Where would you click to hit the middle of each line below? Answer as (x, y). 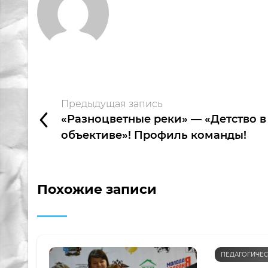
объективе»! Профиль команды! (154, 135)
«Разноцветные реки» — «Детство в (164, 119)
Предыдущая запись (112, 103)
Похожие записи (97, 189)
